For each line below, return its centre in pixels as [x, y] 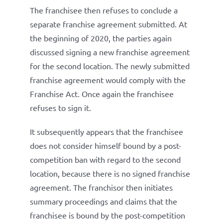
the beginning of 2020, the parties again [101, 38]
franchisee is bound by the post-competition [107, 215]
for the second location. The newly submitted [110, 66]
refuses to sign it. [60, 108]
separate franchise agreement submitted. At [108, 24]
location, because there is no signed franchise [110, 173]
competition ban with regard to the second [105, 159]
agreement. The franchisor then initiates [101, 187]
